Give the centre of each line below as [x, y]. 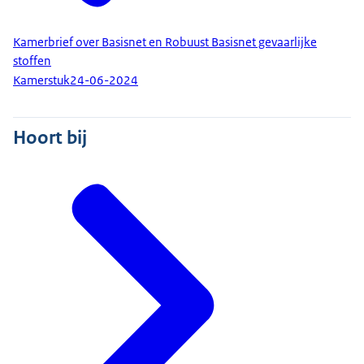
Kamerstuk [41, 81]
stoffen [32, 61]
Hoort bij [50, 137]
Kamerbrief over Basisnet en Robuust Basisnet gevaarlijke [165, 42]
